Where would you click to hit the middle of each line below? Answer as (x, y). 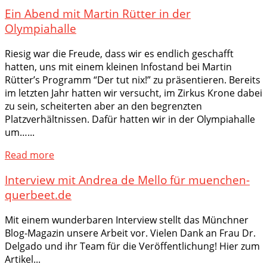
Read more (30, 155)
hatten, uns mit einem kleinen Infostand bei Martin (118, 66)
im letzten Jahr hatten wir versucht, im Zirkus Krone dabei (133, 93)
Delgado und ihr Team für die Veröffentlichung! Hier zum (132, 246)
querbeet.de (38, 195)
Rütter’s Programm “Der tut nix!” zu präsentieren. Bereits (133, 80)
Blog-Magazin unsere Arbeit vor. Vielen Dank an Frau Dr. (130, 233)
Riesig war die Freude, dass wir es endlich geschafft (119, 53)
